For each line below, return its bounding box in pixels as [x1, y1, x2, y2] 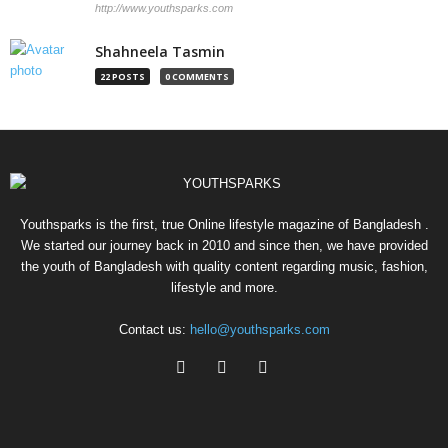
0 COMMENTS [165, 69, 229, 83]
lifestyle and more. [170, 279, 278, 295]
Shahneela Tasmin [95, 41, 225, 61]
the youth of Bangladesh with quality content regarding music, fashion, [20, 258, 428, 274]
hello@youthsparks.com [189, 321, 330, 337]
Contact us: [118, 321, 190, 337]
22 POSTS [100, 69, 145, 83]
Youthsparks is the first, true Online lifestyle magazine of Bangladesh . [19, 216, 429, 232]
